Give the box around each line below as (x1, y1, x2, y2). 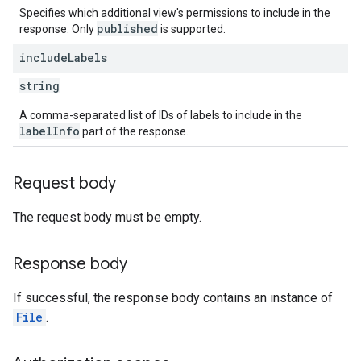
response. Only (19, 23, 97, 35)
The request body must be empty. (13, 210, 201, 225)
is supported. (158, 23, 226, 35)
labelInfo (19, 123, 80, 139)
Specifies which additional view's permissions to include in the (19, 6, 330, 19)
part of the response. (80, 125, 189, 138)
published (97, 21, 158, 36)
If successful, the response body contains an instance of (13, 290, 333, 305)
